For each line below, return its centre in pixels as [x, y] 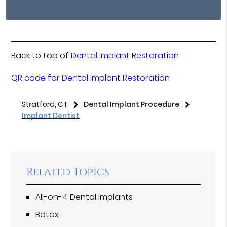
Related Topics [68, 173]
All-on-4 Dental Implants [84, 197]
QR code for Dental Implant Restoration [91, 78]
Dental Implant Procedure [131, 105]
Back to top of [41, 56]
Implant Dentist [50, 116]
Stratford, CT [45, 105]
